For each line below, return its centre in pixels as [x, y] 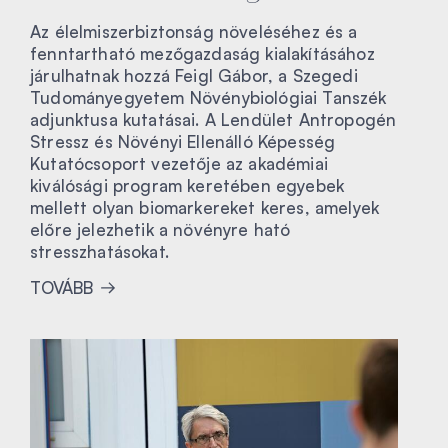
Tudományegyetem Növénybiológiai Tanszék [208, 97]
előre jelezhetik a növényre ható [160, 229]
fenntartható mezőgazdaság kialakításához [202, 53]
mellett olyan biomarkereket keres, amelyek [205, 207]
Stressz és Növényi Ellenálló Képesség [183, 141]
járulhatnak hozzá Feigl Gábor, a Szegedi [194, 75]
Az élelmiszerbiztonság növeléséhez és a [194, 31]
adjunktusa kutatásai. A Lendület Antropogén [213, 119]
